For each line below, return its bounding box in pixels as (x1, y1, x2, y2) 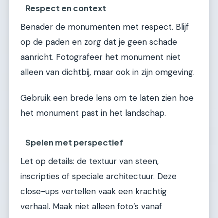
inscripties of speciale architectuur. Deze (20, 170, 177, 182)
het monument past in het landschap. (20, 108, 166, 119)
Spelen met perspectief (25, 137, 124, 147)
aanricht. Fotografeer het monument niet (20, 51, 181, 62)
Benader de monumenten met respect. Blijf (20, 21, 189, 32)
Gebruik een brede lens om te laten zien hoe (20, 92, 194, 104)
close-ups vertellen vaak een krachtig (20, 185, 167, 197)
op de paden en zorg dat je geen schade (20, 36, 177, 47)
